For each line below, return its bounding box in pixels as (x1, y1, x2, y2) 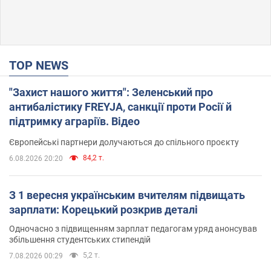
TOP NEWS (16, 57, 68, 73)
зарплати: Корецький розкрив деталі (9, 203, 198, 216)
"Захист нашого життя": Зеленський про (9, 85, 213, 99)
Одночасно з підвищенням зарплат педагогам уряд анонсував (9, 223, 257, 233)
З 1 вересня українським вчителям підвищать (9, 188, 245, 201)
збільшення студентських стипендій (9, 234, 151, 244)
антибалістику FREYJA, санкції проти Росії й (9, 100, 232, 113)
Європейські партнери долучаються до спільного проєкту (9, 137, 239, 147)
